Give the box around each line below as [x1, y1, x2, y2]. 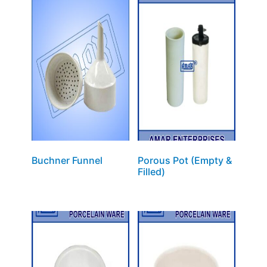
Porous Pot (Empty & [137, 154, 232, 166]
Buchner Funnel [31, 154, 103, 166]
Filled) [137, 165, 165, 178]
